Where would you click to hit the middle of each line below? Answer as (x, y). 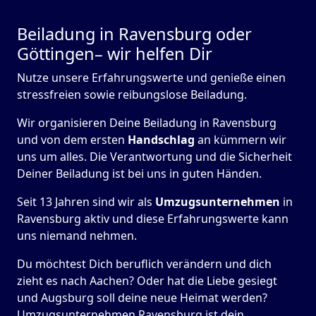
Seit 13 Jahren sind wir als (86, 202)
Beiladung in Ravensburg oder (134, 34)
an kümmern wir (241, 140)
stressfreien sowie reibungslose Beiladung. (132, 95)
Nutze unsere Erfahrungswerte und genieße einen (151, 78)
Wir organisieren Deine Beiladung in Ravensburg (147, 123)
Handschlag (161, 140)
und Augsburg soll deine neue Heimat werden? (142, 298)
